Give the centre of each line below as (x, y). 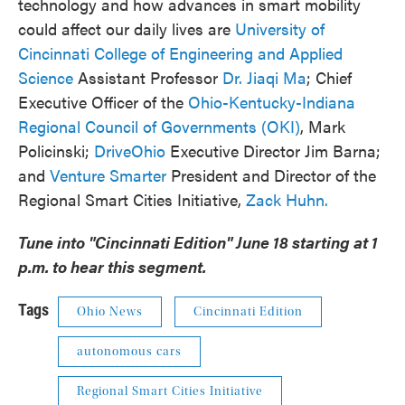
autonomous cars (129, 352)
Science (46, 77)
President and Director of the (271, 175)
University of (280, 28)
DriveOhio (130, 151)
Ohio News (110, 312)
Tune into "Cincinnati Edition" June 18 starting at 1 (198, 242)
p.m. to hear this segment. (114, 266)
